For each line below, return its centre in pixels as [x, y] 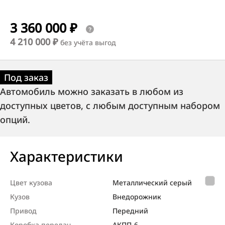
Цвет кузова [31, 182]
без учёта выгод [87, 42]
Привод [23, 210]
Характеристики [67, 156]
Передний [130, 210]
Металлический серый [152, 182]
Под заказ [26, 77]
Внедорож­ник [137, 196]
